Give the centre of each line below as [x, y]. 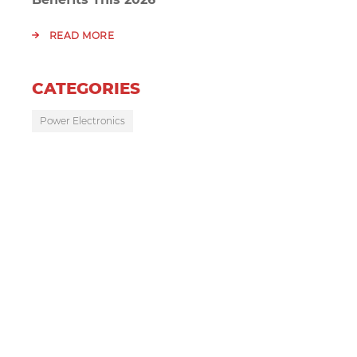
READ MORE [80, 36]
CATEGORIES [86, 89]
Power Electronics [82, 121]
